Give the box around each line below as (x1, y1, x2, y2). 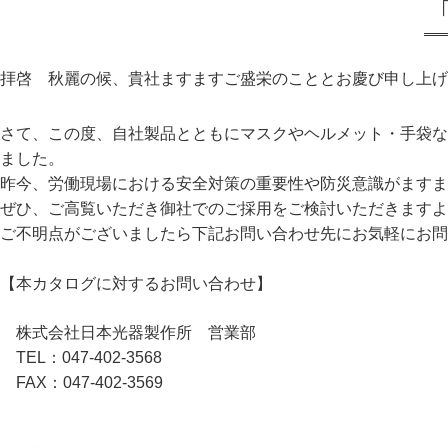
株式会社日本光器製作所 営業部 (16, 324, 256, 341)
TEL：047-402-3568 (16, 349, 162, 366)
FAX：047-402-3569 (16, 374, 163, 391)
